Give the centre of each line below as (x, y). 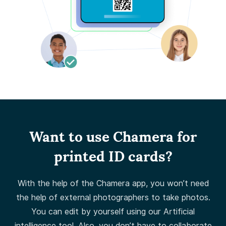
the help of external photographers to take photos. (113, 197)
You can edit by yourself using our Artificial (113, 211)
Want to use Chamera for (113, 136)
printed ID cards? (113, 156)
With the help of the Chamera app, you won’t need (113, 183)
